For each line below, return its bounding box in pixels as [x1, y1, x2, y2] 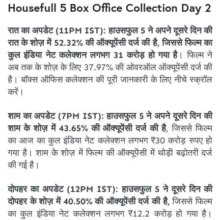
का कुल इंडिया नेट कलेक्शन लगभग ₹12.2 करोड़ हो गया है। [8, 208, 212, 219]
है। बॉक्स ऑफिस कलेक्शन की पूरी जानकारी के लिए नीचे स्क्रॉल [8, 74, 212, 85]
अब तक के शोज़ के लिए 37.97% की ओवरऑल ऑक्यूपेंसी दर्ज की [8, 62, 212, 73]
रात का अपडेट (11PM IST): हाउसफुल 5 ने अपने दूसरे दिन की [8, 25, 212, 36]
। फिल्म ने [177, 50, 213, 60]
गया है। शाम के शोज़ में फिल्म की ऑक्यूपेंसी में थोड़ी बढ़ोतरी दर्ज [8, 147, 212, 158]
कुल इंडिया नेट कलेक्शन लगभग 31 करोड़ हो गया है [8, 50, 178, 60]
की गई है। [8, 160, 40, 170]
